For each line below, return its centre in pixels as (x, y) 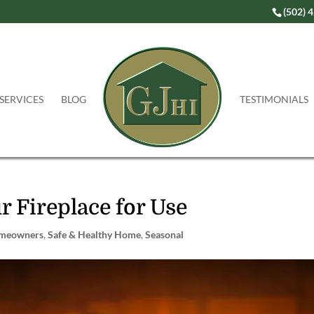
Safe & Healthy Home (95, 234)
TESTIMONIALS (274, 100)
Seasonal (165, 234)
